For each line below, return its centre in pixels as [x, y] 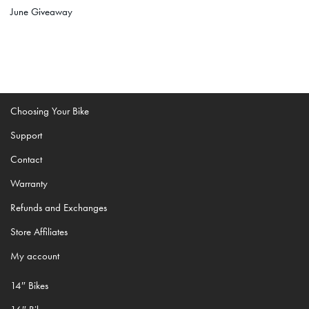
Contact [26, 159]
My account [35, 256]
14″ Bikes [29, 286]
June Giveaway [41, 11]
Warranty [29, 183]
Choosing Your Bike [50, 111]
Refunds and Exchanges [59, 208]
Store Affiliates [39, 232]
